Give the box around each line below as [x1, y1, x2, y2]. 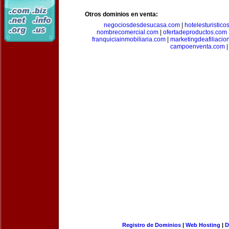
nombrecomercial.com [97, 29, 158, 36]
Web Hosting [185, 222, 220, 228]
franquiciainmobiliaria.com [92, 36, 166, 43]
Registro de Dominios [122, 222, 181, 228]
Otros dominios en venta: [85, 11, 158, 18]
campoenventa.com [170, 43, 225, 50]
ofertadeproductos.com [163, 29, 227, 36]
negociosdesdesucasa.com [104, 21, 180, 29]
